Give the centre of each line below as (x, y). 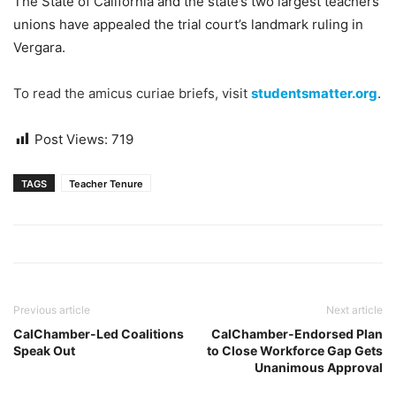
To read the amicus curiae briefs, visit (132, 93)
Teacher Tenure (106, 184)
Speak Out (44, 350)
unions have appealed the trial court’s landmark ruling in (188, 24)
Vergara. (39, 47)
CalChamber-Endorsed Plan (297, 334)
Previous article (52, 310)
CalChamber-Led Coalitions (99, 334)
